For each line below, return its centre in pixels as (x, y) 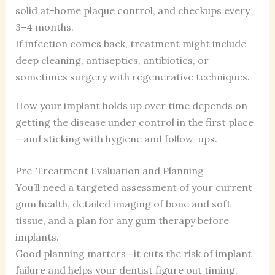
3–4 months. (44, 27)
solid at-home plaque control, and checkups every (132, 10)
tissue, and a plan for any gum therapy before (122, 220)
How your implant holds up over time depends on (131, 105)
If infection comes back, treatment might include (130, 43)
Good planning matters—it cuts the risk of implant (133, 253)
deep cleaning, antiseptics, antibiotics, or (112, 60)
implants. (37, 237)
